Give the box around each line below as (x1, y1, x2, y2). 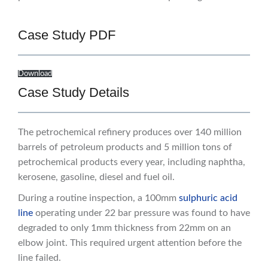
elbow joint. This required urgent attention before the (18, 238, 242, 248)
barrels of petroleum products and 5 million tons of (18, 142, 232, 153)
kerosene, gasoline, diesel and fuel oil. (18, 172, 175, 182)
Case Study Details (18, 85, 129, 100)
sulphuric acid (179, 193, 237, 203)
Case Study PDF (18, 28, 115, 43)
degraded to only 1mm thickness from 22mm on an (18, 223, 231, 233)
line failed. (18, 253, 61, 263)
